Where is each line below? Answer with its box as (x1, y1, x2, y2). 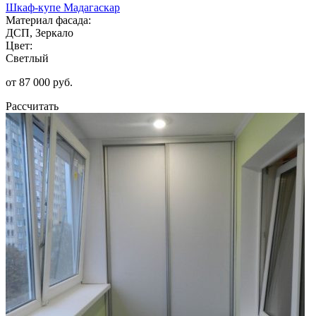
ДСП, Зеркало (6, 26, 73, 39)
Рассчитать (6, 99, 59, 112)
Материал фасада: (6, 13, 91, 26)
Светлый (6, 51, 49, 64)
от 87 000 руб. (6, 75, 73, 88)
